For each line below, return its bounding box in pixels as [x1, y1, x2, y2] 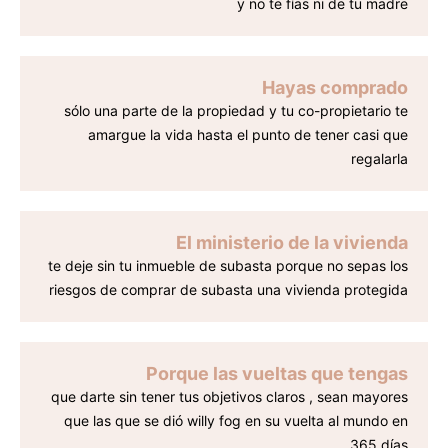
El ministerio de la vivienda [176, 232, 408, 254]
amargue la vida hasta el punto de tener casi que [88, 126, 408, 144]
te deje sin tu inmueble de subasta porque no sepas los [48, 257, 408, 275]
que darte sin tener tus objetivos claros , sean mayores [51, 388, 408, 406]
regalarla [351, 150, 408, 168]
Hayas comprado [262, 77, 408, 99]
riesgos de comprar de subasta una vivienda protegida [49, 281, 408, 299]
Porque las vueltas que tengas [146, 363, 408, 385]
